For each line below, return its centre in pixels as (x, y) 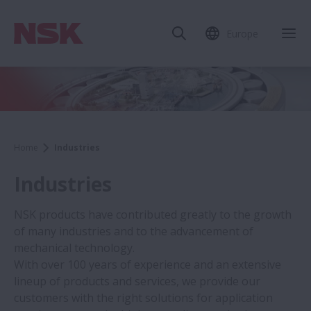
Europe (242, 33)
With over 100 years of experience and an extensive (148, 265)
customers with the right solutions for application (143, 298)
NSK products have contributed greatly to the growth (153, 215)
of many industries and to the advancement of (134, 232)
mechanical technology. (74, 248)
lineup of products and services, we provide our (137, 281)
